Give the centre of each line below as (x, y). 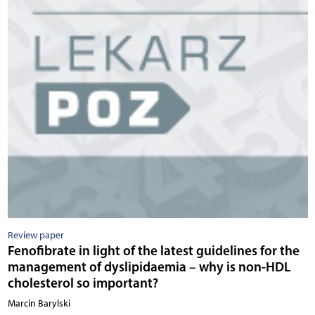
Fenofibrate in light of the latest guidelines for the (153, 251)
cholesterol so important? (83, 283)
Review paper (36, 236)
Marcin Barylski (39, 304)
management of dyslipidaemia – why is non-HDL (149, 267)
